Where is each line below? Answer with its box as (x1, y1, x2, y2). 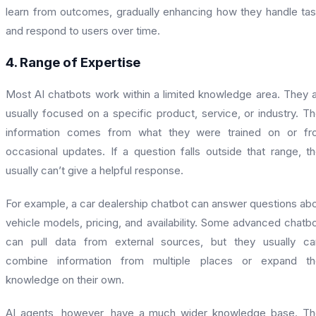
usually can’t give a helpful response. (6, 164, 183, 178)
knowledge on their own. (6, 273, 124, 287)
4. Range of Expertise (6, 54, 140, 71)
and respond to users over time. (6, 24, 160, 38)
